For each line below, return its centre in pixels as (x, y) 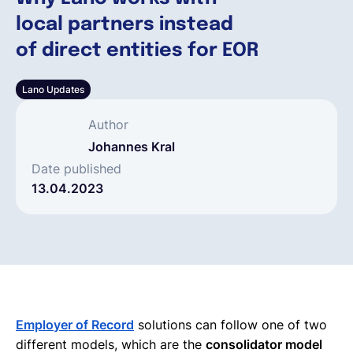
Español (73, 28)
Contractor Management (169, 193)
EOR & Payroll (169, 142)
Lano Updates (53, 89)
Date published (76, 168)
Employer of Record (75, 324)
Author (108, 124)
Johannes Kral (132, 146)
